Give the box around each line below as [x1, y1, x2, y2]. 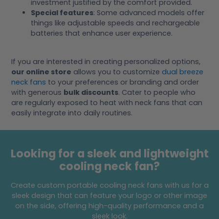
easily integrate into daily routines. [11, 108, 132, 118]
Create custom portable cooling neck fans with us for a [10, 180, 209, 190]
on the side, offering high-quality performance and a [15, 200, 204, 211]
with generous [11, 87, 64, 97]
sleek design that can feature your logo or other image [12, 190, 207, 200]
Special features [31, 7, 93, 18]
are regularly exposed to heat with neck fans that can [11, 97, 202, 108]
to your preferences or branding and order [46, 77, 199, 87]
